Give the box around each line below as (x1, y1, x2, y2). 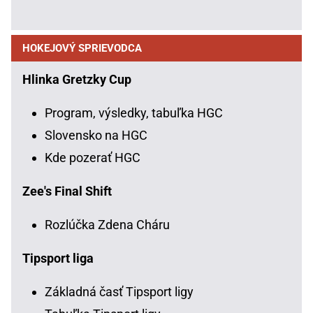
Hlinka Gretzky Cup (22, 71, 131, 87)
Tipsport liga (22, 250, 94, 265)
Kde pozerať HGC (45, 150, 140, 165)
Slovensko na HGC (45, 127, 147, 143)
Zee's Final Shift (22, 183, 112, 198)
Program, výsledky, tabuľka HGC (45, 105, 223, 120)
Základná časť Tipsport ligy (45, 284, 194, 299)
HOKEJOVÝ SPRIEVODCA (22, 41, 142, 54)
